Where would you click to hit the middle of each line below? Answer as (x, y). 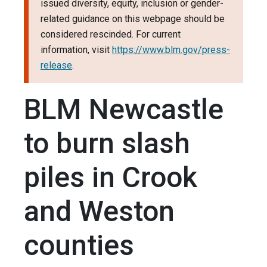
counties (79, 246)
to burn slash (107, 144)
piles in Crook (111, 178)
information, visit (76, 50)
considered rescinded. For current (111, 35)
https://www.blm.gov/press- (171, 50)
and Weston (99, 212)
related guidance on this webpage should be (133, 19)
